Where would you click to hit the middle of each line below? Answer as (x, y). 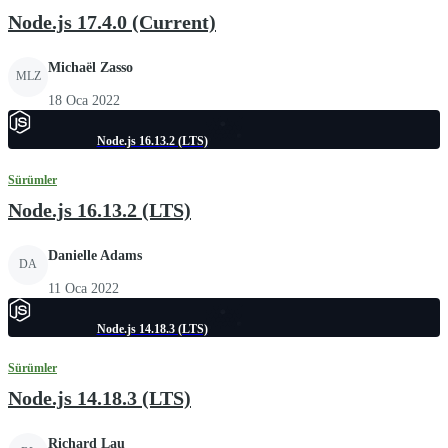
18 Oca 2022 (84, 100)
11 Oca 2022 (83, 288)
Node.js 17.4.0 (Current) (112, 21)
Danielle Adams (95, 255)
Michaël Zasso (90, 67)
